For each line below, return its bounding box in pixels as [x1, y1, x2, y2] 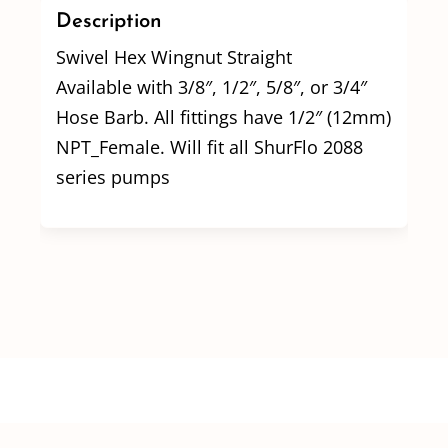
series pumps [55, 164, 170, 189]
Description [55, 11, 162, 32]
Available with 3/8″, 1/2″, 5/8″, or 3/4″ [55, 74, 367, 99]
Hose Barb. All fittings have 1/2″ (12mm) [55, 104, 391, 129]
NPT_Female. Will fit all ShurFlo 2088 [55, 134, 363, 159]
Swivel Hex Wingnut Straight [55, 44, 292, 69]
